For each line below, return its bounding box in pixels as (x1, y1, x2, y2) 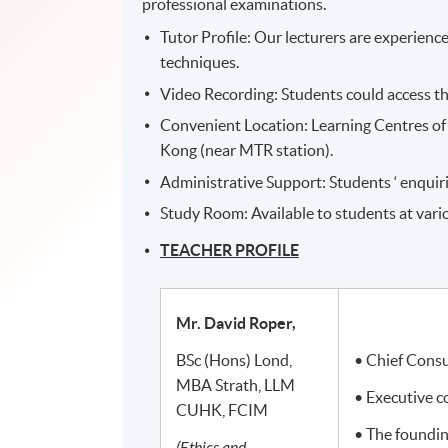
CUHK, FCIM (176, 401, 269, 420)
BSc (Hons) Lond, (176, 351, 293, 370)
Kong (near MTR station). (160, 141, 334, 160)
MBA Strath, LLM (176, 376, 296, 395)
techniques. (160, 53, 240, 72)
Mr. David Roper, (176, 314, 297, 333)
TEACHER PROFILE (160, 241, 300, 260)
